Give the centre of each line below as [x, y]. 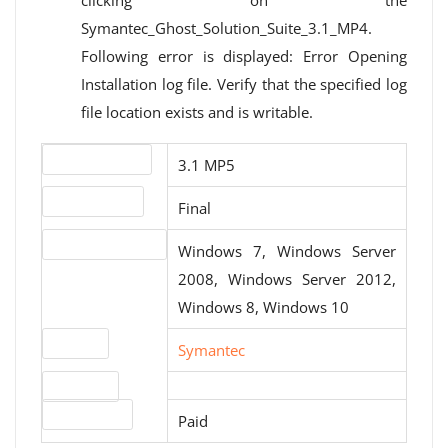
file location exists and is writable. [197, 112]
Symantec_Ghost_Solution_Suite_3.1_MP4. [226, 28]
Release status [93, 201]
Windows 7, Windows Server [287, 251]
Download [80, 386]
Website [75, 343]
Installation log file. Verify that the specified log [244, 84]
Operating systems [104, 244]
